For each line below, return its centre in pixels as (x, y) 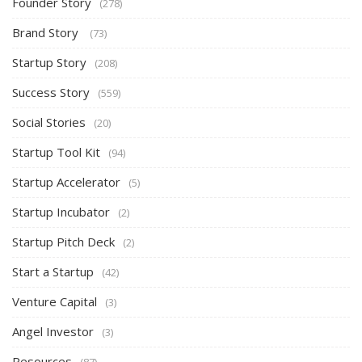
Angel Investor (53, 331)
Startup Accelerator (66, 181)
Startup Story (49, 62)
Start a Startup (53, 271)
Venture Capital (55, 301)
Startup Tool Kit (56, 152)
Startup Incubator (61, 211)
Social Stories (49, 122)
